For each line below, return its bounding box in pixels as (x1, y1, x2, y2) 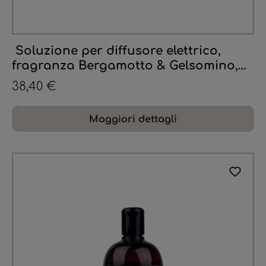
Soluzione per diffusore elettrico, (12, 44, 221, 58)
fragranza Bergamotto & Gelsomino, (12, 59, 238, 73)
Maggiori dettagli (89, 114, 177, 125)
